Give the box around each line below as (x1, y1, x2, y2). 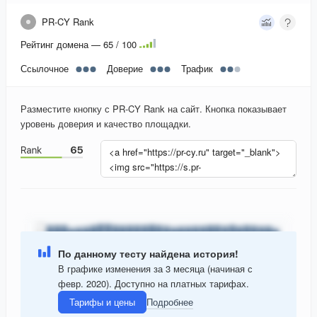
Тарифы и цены (69, 295, 135, 309)
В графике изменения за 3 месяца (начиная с (58, 261, 253, 275)
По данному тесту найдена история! (58, 246, 238, 260)
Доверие (107, 62, 143, 76)
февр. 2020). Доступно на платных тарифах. (58, 276, 249, 290)
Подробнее (146, 295, 193, 309)
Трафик (181, 62, 213, 76)
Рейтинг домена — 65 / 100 (21, 38, 137, 52)
